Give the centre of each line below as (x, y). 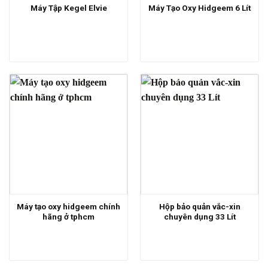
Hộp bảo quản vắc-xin (200, 206)
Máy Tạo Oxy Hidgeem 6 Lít (200, 8)
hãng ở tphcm (68, 216)
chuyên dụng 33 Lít (200, 216)
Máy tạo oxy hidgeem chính (68, 206)
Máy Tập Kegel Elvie (68, 8)
